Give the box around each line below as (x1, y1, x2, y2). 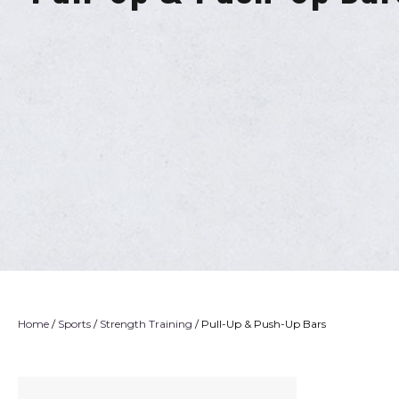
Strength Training (100, 317, 192, 331)
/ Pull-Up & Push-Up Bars (192, 317, 326, 331)
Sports (58, 317, 91, 331)
